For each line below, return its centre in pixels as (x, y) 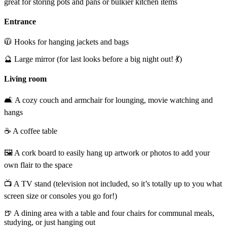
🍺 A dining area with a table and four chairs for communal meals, (109, 213)
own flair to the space (38, 165)
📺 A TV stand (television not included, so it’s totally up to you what (113, 184)
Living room (25, 79)
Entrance (20, 22)
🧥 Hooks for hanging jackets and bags (66, 42)
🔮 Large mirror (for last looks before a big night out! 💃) (93, 59)
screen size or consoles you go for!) (61, 196)
